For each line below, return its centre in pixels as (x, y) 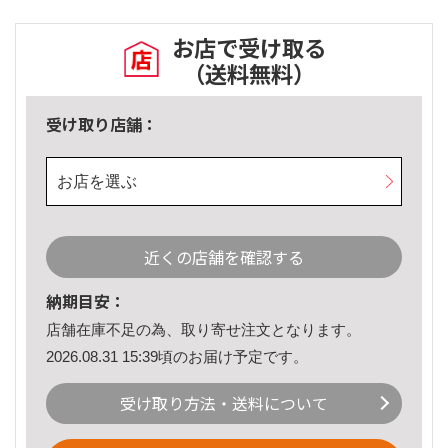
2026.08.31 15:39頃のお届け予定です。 (177, 356)
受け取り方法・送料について (224, 403)
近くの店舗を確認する (224, 257)
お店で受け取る (249, 47)
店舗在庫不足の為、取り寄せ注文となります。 (203, 330)
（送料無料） (249, 73)
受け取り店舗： (102, 124)
